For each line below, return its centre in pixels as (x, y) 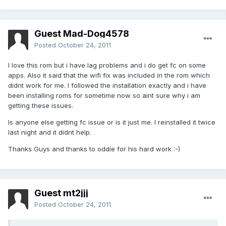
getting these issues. (41, 106)
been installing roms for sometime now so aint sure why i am (104, 96)
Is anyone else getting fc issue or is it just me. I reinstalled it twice (112, 122)
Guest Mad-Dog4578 (82, 34)
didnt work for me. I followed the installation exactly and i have (107, 86)
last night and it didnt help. (50, 132)
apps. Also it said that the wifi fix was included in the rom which (109, 75)
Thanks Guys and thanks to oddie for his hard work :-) (94, 149)
